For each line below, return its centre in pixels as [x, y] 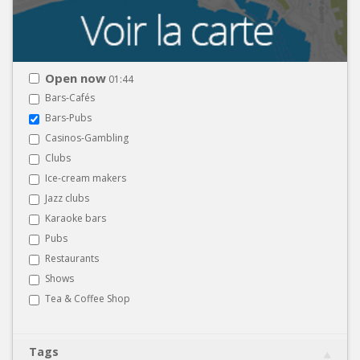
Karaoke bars [76, 218]
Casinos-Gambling [87, 137]
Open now [76, 78]
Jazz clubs [67, 198]
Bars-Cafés [70, 97]
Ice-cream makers [86, 178]
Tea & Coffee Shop [88, 298]
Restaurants [72, 258]
